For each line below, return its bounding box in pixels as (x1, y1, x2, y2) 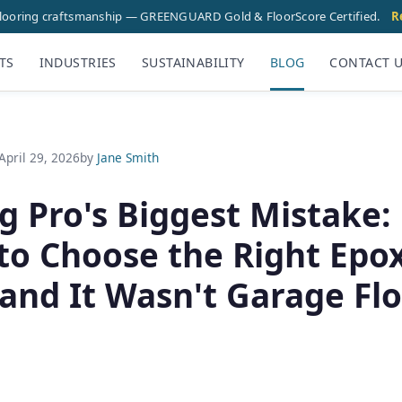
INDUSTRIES (39, 53, 117, 71)
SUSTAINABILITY (141, 53, 245, 71)
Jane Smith (97, 148, 160, 166)
